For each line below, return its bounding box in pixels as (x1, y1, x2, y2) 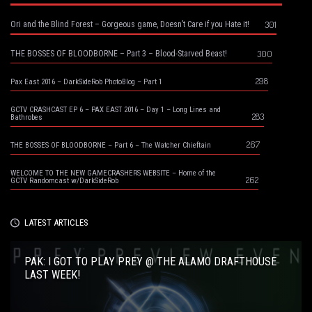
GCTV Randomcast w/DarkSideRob (10, 175, 118, 185)
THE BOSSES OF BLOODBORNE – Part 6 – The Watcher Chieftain (10, 140, 211, 150)
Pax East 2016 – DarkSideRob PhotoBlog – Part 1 (10, 77, 162, 86)
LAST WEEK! (24, 267, 80, 281)
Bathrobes (10, 112, 42, 122)
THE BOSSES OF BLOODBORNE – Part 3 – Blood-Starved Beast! (10, 48, 227, 58)
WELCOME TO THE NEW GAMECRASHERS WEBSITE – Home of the (10, 168, 216, 178)
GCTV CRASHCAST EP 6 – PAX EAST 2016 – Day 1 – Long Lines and (10, 104, 221, 114)
